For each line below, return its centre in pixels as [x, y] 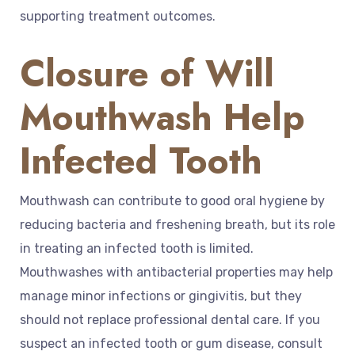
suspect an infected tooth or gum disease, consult [171, 344]
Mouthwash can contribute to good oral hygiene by [172, 201]
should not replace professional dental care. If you [170, 320]
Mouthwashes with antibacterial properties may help [176, 273]
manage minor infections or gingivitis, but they [161, 296]
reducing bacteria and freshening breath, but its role [177, 225]
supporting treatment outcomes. [118, 17]
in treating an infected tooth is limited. [137, 249]
